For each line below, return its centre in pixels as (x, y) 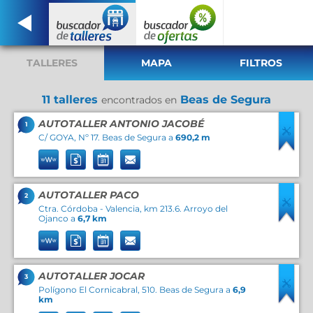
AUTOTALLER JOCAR (92, 276)
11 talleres (72, 100)
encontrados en (139, 100)
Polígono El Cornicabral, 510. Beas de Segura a (136, 290)
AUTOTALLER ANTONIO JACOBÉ (121, 124)
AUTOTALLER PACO (89, 195)
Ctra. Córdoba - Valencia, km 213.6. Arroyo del (133, 209)
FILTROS (261, 63)
